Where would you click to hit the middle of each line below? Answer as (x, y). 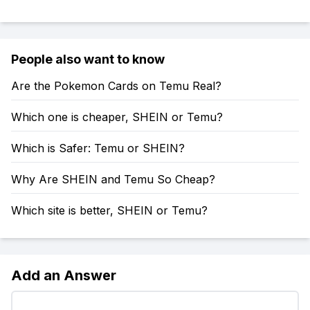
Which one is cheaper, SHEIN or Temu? (117, 117)
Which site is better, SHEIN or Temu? (109, 210)
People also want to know (88, 59)
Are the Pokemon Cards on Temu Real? (116, 86)
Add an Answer (64, 275)
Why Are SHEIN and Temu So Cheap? (113, 179)
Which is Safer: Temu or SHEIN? (98, 148)
